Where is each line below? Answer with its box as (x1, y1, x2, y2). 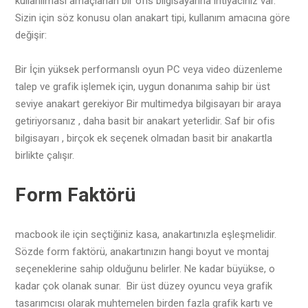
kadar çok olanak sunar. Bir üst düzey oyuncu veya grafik (15, 279, 273, 292)
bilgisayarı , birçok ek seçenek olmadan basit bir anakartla (15, 131, 273, 144)
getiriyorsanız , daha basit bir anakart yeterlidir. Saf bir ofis (15, 114, 276, 127)
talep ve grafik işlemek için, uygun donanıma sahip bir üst (15, 80, 271, 93)
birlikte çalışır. (15, 148, 75, 162)
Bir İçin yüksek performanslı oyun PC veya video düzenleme (15, 63, 283, 76)
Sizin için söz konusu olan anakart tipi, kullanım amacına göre (15, 11, 291, 24)
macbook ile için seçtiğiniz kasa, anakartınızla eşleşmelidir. (15, 228, 277, 241)
